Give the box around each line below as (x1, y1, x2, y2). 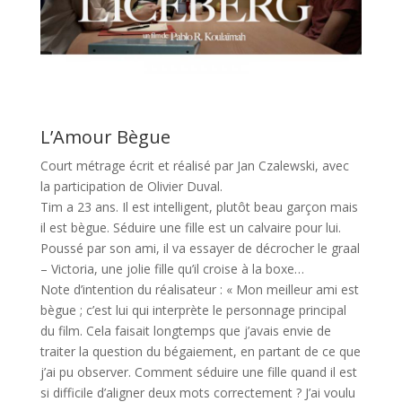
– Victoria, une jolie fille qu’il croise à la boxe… (39, 259, 304, 277)
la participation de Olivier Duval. (39, 177, 223, 195)
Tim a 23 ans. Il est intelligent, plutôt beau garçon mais (39, 197, 358, 215)
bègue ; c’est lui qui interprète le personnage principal (39, 301, 346, 319)
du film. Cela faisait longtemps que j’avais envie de (39, 321, 331, 339)
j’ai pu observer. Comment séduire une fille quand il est (39, 363, 357, 380)
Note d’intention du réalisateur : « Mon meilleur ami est (39, 280, 359, 298)
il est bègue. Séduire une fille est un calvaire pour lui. (39, 218, 341, 236)
